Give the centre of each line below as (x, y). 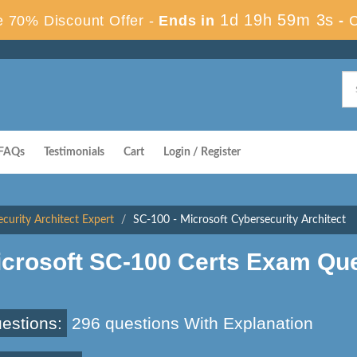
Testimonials (74, 152)
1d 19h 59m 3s (277, 20)
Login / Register (202, 152)
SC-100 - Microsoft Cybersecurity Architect (239, 220)
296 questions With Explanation (190, 323)
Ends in (187, 21)
